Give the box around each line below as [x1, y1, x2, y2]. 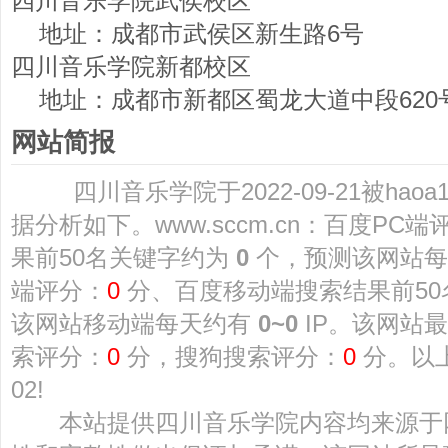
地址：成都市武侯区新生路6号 [11, 20, 364, 47]
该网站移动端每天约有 [11, 310, 258, 337]
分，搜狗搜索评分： [120, 343, 343, 370]
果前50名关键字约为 [11, 244, 236, 271]
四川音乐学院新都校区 [11, 53, 251, 80]
